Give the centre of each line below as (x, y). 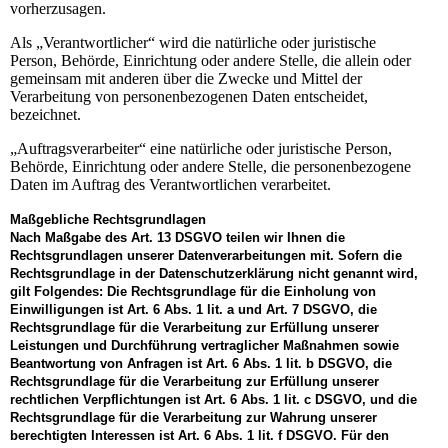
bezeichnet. (45, 114)
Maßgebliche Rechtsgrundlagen (108, 219)
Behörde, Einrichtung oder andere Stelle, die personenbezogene (210, 166)
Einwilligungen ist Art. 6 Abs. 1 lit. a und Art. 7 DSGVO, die (193, 309)
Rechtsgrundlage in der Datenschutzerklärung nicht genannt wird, (214, 273)
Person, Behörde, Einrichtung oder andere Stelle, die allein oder (210, 60)
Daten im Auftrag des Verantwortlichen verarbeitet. (170, 184)
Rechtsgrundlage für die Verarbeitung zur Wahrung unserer (193, 417)
